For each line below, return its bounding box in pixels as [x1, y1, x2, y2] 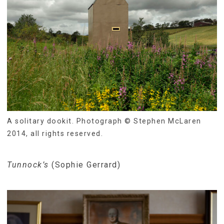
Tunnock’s [7, 159, 49, 169]
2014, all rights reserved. [7, 129, 103, 137]
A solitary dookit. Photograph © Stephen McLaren [7, 116, 201, 125]
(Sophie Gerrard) [48, 159, 120, 169]
